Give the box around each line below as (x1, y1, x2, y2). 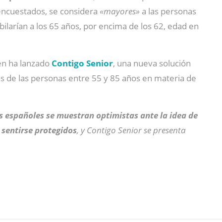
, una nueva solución (113, 57, 191, 69)
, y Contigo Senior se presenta (77, 124, 186, 136)
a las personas (140, 5, 196, 17)
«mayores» (100, 5, 140, 17)
